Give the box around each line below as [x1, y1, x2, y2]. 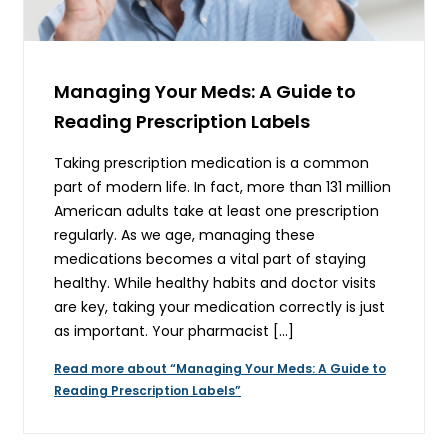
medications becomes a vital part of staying [54, 248, 366, 269]
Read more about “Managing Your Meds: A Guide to [54, 359, 386, 377]
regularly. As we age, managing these [54, 224, 315, 245]
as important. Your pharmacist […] [54, 320, 294, 341]
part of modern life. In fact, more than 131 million [54, 176, 391, 197]
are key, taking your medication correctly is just [54, 296, 385, 317]
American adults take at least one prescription [54, 200, 379, 221]
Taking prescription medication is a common [54, 152, 369, 173]
